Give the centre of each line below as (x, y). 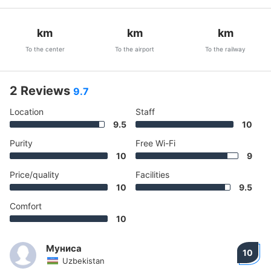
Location (27, 112)
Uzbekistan (83, 261)
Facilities (152, 175)
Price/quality (34, 175)
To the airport (135, 49)
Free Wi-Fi (155, 143)
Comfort (26, 206)
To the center (45, 49)
